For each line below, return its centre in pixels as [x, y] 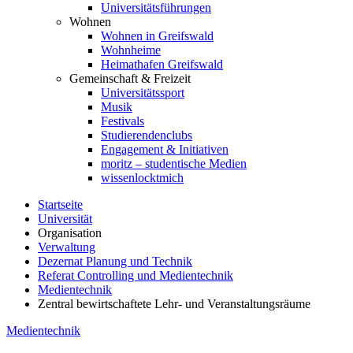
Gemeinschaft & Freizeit [130, 78]
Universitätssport [143, 93]
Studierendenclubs [147, 135]
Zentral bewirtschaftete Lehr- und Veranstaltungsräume [174, 304]
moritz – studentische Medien [174, 163]
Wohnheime [131, 50]
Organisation [70, 233]
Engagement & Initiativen [165, 149]
